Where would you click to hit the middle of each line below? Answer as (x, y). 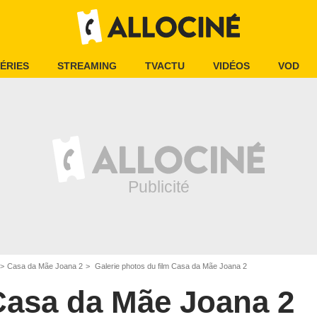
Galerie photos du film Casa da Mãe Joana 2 (170, 266)
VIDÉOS (231, 66)
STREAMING (87, 66)
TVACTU (165, 66)
